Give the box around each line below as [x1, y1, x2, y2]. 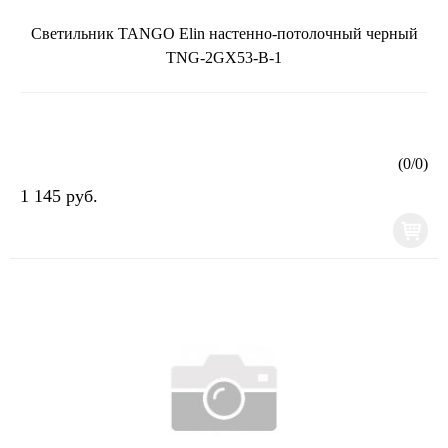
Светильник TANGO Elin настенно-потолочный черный [30, 24, 418, 42]
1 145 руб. [20, 185, 98, 206]
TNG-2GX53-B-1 [166, 48, 282, 66]
